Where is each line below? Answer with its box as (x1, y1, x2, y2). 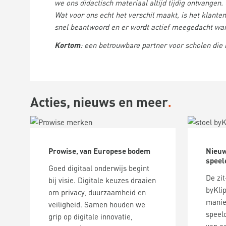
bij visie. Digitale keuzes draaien (48, 175, 156, 185)
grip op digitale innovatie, (48, 211, 133, 221)
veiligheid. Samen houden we (48, 199, 145, 209)
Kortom (54, 40, 80, 50)
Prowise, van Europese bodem (48, 146, 150, 156)
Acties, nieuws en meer (30, 93, 168, 110)
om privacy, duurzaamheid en (48, 187, 146, 197)
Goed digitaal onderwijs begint (48, 163, 149, 173)
